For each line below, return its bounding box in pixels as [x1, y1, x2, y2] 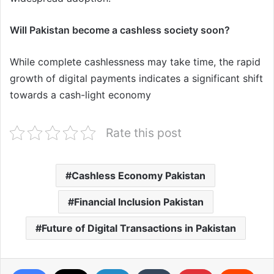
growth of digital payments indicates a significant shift [10, 72, 263, 84]
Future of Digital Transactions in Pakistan [41, 221, 236, 234]
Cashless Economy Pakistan [72, 169, 206, 182]
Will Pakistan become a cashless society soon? [10, 23, 230, 36]
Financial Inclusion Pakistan [73, 195, 204, 208]
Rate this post [106, 125, 182, 140]
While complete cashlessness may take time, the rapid [10, 55, 261, 68]
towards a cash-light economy [10, 88, 151, 101]
